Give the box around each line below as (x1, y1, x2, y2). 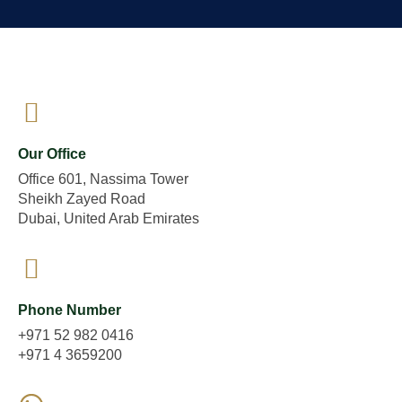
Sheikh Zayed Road (18, 191, 145, 206)
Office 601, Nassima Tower (18, 171, 188, 187)
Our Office (18, 146, 86, 162)
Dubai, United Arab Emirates (18, 211, 199, 226)
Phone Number (18, 302, 121, 318)
